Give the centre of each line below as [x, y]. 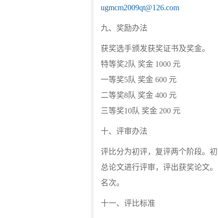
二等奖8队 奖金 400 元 [139, 95]
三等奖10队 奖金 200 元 [141, 111]
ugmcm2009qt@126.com [140, 8]
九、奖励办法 [124, 28]
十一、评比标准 [128, 203]
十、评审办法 [124, 131]
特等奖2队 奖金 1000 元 [141, 64]
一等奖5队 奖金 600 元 [139, 80]
